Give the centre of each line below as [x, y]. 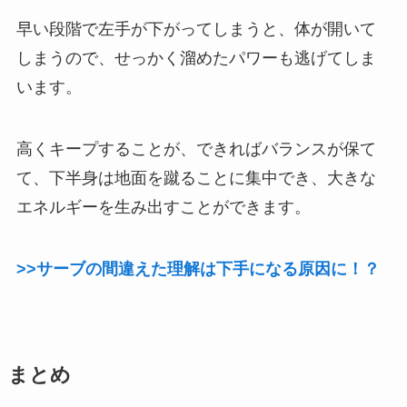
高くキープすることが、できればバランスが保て [196, 149]
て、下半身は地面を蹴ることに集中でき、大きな [196, 178]
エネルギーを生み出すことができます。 [163, 207]
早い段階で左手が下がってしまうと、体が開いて [196, 30]
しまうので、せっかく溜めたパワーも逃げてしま [196, 59]
